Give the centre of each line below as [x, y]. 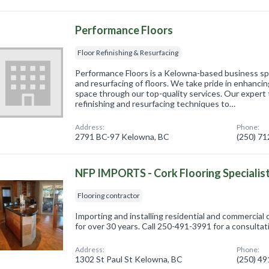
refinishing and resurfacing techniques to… [156, 103]
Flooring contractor [109, 195]
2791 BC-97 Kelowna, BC [122, 136]
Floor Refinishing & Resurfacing [128, 52]
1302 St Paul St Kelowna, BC [129, 259]
